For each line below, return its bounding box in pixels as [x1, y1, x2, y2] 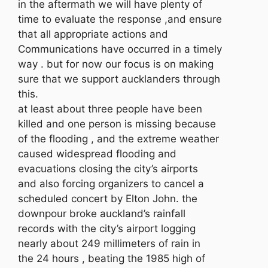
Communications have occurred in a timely [18, 43, 222, 56]
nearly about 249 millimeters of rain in [18, 237, 200, 250]
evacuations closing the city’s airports [18, 163, 198, 175]
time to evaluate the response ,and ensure [18, 13, 222, 26]
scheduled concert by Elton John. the [18, 193, 197, 205]
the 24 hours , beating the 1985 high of [18, 252, 205, 265]
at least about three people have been [18, 103, 202, 115]
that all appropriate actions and [18, 28, 168, 41]
